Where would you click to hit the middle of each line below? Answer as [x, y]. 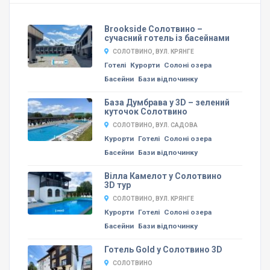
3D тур [117, 185]
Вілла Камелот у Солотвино [163, 176]
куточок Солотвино [146, 112]
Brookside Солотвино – [153, 29]
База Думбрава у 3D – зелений [167, 103]
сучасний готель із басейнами [167, 38]
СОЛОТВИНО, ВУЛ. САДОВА [155, 125]
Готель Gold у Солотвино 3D [163, 250]
